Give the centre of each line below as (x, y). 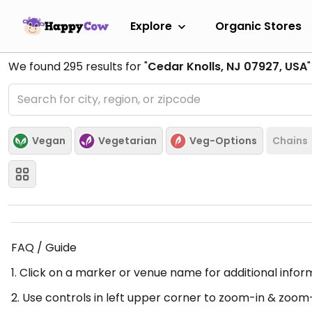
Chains (290, 140)
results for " (115, 67)
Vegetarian (127, 140)
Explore (151, 26)
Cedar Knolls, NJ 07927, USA (227, 67)
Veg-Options (223, 140)
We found (36, 67)
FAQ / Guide (44, 248)
